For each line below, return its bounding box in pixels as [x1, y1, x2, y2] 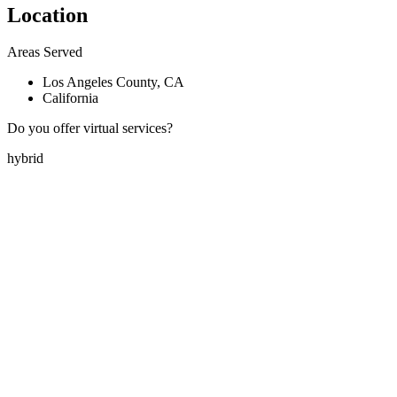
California [43, 90, 98, 106]
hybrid [7, 151, 43, 167]
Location [7, 3, 88, 27]
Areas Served [7, 44, 82, 60]
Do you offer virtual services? [7, 121, 173, 136]
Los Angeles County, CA [43, 74, 184, 90]
